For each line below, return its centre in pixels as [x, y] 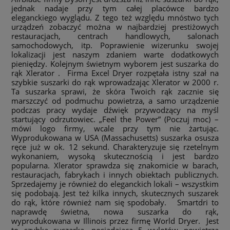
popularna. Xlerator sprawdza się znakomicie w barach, [115, 165]
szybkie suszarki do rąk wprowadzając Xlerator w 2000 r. [115, 82]
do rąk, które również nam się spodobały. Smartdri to [115, 202]
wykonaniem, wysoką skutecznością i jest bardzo [115, 156]
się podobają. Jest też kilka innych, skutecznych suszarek [115, 193]
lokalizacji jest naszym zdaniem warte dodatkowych [115, 54]
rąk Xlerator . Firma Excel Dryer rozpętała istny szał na [115, 73]
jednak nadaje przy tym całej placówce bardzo [115, 8]
